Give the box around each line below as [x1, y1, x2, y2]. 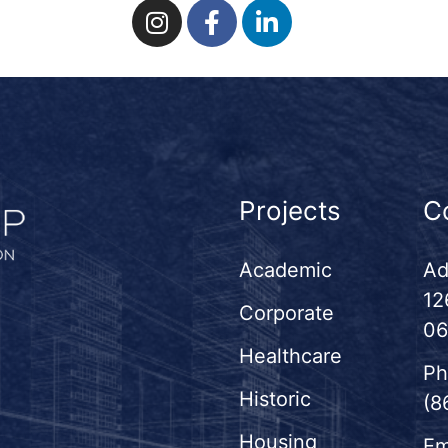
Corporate [239, 301, 334, 326]
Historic [239, 387, 311, 412]
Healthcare [239, 344, 342, 369]
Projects [239, 195, 341, 227]
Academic [239, 258, 332, 283]
